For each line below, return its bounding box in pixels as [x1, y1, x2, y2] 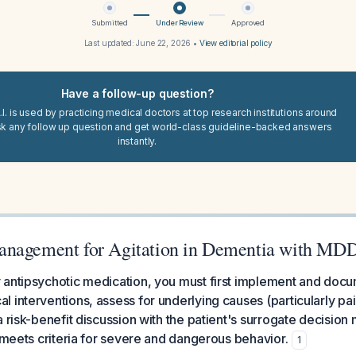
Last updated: [83, 38, 137, 48]
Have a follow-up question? [60, 87, 214, 100]
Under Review [156, 18, 203, 27]
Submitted [91, 18, 128, 27]
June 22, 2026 [136, 38, 192, 48]
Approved [231, 18, 265, 27]
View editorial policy [199, 38, 273, 48]
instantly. [117, 135, 157, 147]
